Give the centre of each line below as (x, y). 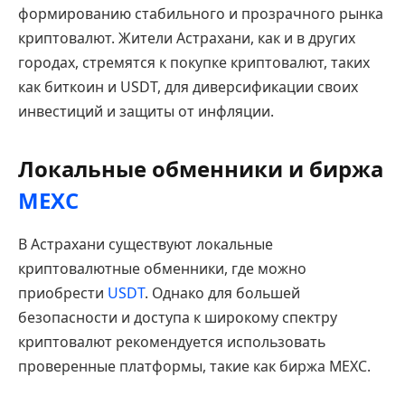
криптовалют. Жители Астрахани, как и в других (187, 38)
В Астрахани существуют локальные (146, 245)
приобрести (63, 293)
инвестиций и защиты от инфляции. (146, 112)
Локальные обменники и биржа (201, 169)
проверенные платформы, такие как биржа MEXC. (194, 367)
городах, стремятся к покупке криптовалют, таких (194, 63)
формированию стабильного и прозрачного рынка (201, 14)
